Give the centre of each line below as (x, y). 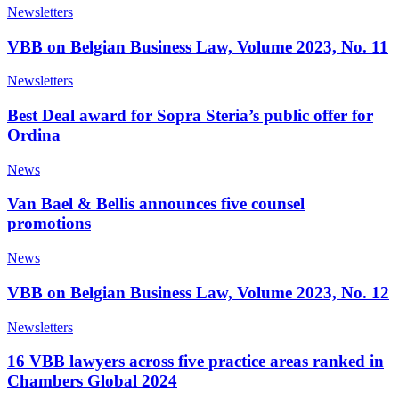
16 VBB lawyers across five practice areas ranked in (195, 362)
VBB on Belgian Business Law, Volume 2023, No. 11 (198, 46)
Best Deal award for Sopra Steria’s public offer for (190, 115)
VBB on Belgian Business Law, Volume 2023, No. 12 (198, 292)
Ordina (34, 134)
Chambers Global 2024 (92, 381)
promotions (49, 224)
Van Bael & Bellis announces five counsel (156, 204)
